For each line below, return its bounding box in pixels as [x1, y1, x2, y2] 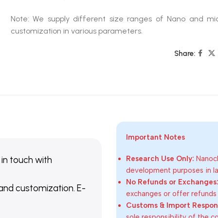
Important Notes [126, 132, 185, 142]
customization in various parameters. [10, 26, 143, 36]
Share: [174, 49, 196, 58]
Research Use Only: [126, 154, 194, 163]
